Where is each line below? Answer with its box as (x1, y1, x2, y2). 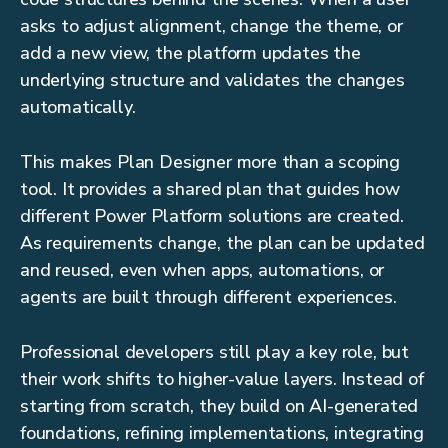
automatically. (20, 95, 136, 120)
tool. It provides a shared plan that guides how (20, 177, 400, 202)
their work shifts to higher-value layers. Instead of (20, 367, 424, 392)
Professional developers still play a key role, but (20, 340, 410, 365)
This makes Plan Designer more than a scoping (20, 150, 401, 175)
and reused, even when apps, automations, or (20, 258, 385, 283)
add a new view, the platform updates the (20, 41, 361, 66)
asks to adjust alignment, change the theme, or (20, 14, 403, 39)
